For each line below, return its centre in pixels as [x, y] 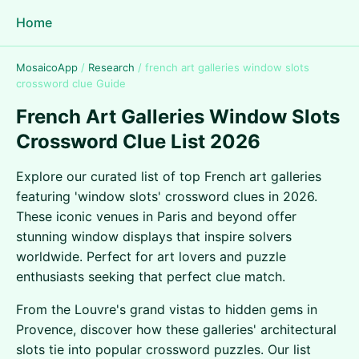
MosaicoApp [47, 67]
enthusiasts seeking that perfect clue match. [151, 276]
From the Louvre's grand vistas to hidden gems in [167, 309]
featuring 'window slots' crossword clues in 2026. [167, 196]
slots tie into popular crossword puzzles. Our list [163, 349]
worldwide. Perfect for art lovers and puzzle [151, 256]
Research [111, 67]
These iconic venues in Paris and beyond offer [156, 216]
